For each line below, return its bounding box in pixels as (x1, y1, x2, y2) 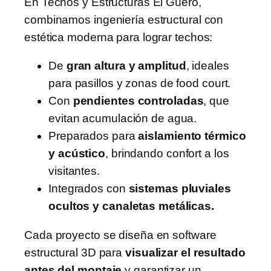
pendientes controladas (73, 94, 204, 108)
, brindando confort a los (105, 147, 229, 160)
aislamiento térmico (138, 129, 246, 143)
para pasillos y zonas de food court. (48, 77, 231, 90)
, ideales (186, 59, 229, 73)
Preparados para (48, 129, 139, 143)
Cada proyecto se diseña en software (24, 228, 217, 241)
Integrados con (48, 182, 129, 195)
